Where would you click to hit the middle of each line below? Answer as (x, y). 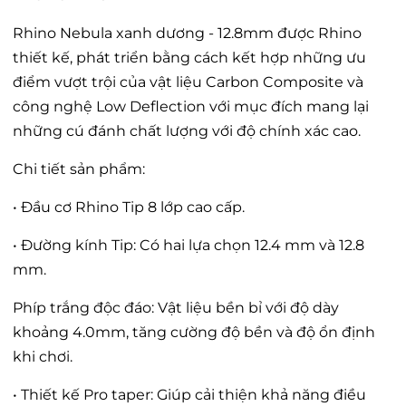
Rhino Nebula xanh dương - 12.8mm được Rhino (187, 34)
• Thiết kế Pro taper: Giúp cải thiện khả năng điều (189, 395)
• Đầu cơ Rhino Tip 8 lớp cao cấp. (129, 208)
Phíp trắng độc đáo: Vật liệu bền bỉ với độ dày (176, 308)
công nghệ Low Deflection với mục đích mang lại (191, 107)
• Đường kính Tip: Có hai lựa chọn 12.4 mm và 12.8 (188, 246)
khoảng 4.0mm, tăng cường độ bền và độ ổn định (194, 333)
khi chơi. (43, 357)
